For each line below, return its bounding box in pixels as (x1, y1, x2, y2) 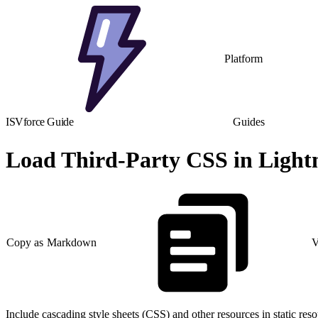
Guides (233, 116, 265, 128)
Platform (224, 53, 263, 65)
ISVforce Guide (6, 116, 74, 128)
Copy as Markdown (6, 236, 97, 249)
